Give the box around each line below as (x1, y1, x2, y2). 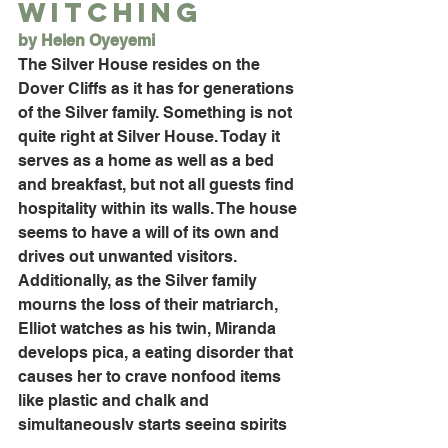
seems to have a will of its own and (18, 223, 283, 243)
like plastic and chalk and (18, 391, 213, 411)
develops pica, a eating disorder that (18, 343, 297, 363)
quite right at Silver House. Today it (18, 127, 284, 147)
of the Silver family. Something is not (18, 103, 296, 123)
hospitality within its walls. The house (18, 199, 301, 219)
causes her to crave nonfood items (18, 367, 285, 387)
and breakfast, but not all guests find (18, 175, 298, 195)
